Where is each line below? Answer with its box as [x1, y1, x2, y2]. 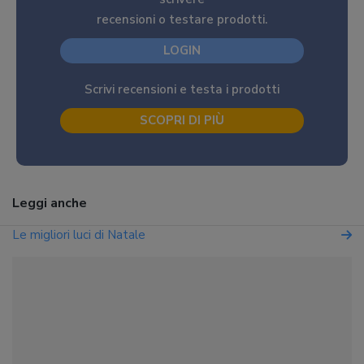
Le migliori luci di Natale [12, 227, 145, 243]
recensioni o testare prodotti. [97, 11, 267, 28]
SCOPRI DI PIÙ [140, 112, 224, 128]
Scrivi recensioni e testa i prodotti [84, 81, 279, 97]
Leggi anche [12, 194, 87, 212]
